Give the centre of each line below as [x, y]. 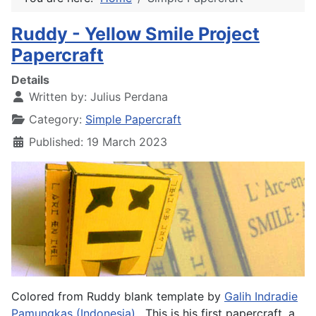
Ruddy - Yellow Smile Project [135, 34]
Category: [55, 119]
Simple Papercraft [133, 119]
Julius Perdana [129, 97]
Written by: [58, 97]
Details [30, 80]
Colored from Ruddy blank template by [118, 297]
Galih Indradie [261, 297]
